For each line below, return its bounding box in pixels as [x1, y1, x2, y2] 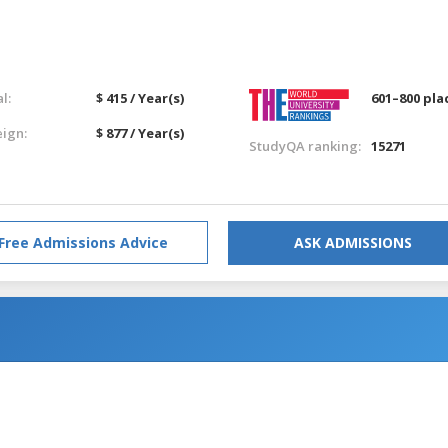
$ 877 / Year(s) [96, 123, 185, 142]
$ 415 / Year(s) [96, 88, 185, 107]
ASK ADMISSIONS [294, 232, 412, 252]
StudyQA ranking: [248, 136, 361, 155]
